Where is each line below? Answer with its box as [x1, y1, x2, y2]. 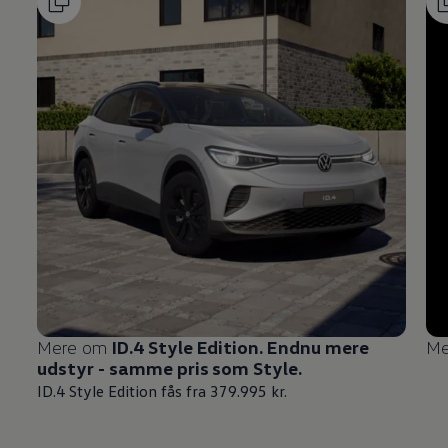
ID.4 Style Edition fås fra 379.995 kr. [37, 380, 288, 401]
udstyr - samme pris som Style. [37, 356, 303, 379]
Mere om [37, 335, 112, 358]
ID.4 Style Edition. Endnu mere [111, 335, 369, 358]
